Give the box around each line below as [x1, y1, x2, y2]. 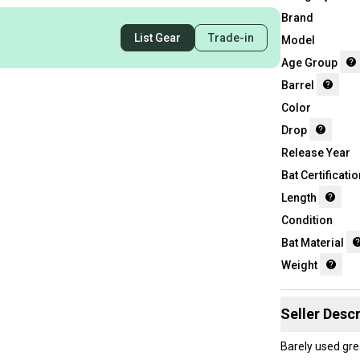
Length [280, 190, 317, 204]
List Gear [133, 31, 181, 44]
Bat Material [280, 235, 344, 249]
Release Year [280, 145, 350, 159]
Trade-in [207, 31, 254, 44]
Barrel [280, 78, 314, 92]
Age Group [280, 55, 337, 69]
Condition [280, 213, 333, 227]
